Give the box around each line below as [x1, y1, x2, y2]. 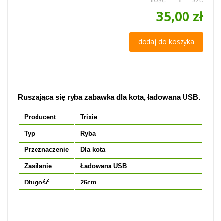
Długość [24, 179, 49, 186]
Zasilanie [24, 162, 52, 170]
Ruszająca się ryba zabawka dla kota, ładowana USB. [18, 93, 200, 101]
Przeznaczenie [24, 146, 69, 153]
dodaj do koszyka [138, 37, 194, 46]
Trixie [80, 113, 97, 121]
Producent [24, 113, 56, 121]
